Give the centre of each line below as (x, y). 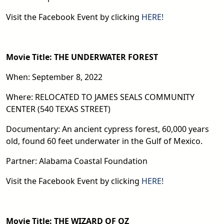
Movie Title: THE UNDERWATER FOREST (82, 57)
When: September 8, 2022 (54, 77)
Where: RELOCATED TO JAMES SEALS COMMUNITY (100, 97)
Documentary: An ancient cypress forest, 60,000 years (107, 129)
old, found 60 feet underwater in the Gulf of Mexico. (104, 141)
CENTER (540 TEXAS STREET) (58, 109)
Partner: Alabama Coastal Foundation (77, 161)
